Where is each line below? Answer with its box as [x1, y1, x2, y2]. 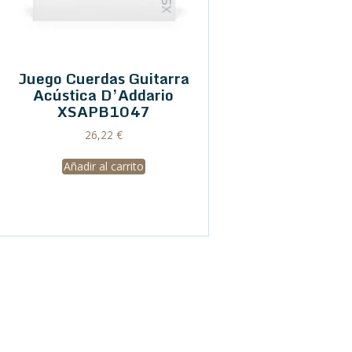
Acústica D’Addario [33, 82, 174, 108]
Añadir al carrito [63, 159, 144, 174]
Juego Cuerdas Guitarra [17, 66, 189, 91]
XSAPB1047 [57, 99, 150, 124]
